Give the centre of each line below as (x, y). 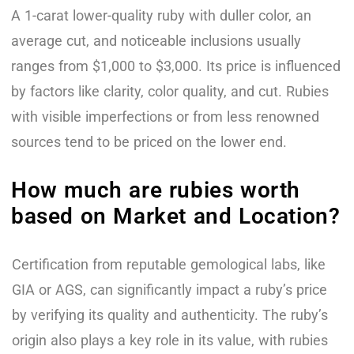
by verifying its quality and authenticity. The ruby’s (170, 314)
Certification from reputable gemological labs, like (169, 264)
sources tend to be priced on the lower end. (149, 141)
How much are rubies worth (156, 190)
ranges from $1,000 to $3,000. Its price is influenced (176, 66)
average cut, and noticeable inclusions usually (156, 40)
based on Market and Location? (176, 216)
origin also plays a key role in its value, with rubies (170, 340)
